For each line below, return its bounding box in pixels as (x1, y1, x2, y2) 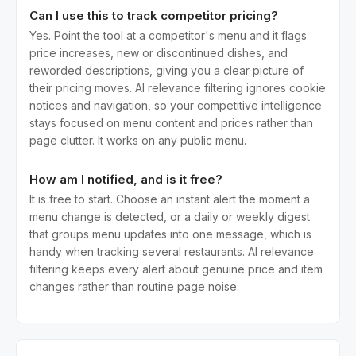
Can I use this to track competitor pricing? (29, 8, 278, 23)
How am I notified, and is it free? (29, 172, 222, 187)
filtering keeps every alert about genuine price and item (29, 262, 323, 276)
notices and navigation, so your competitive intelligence (29, 99, 322, 112)
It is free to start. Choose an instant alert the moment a (29, 192, 310, 206)
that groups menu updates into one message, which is (29, 227, 311, 241)
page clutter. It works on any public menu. (29, 133, 246, 147)
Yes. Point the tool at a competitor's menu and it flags (29, 29, 307, 42)
